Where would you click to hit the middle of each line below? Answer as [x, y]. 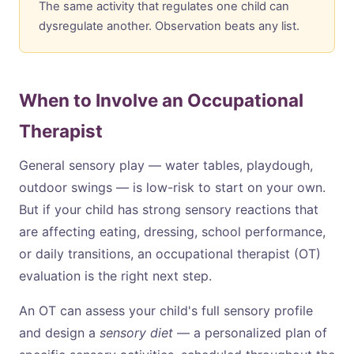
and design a [59, 333]
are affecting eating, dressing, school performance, [172, 232]
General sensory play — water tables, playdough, [166, 166]
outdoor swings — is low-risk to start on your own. [172, 188]
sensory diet [136, 333]
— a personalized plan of [250, 333]
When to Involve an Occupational [161, 100]
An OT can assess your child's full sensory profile [166, 311]
